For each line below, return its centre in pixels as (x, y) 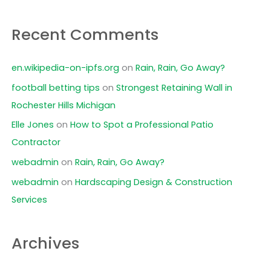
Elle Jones (32, 125)
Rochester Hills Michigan (63, 105)
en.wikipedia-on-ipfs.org (65, 68)
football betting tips (55, 87)
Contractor (36, 142)
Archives (45, 243)
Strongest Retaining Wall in (174, 87)
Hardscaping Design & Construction (153, 182)
